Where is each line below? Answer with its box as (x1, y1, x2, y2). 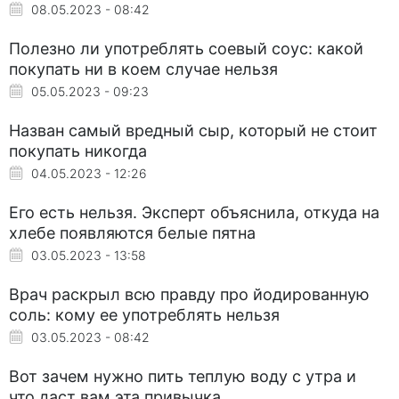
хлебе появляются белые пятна (9, 223, 256, 242)
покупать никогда (9, 141, 147, 160)
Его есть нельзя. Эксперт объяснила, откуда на (9, 202, 379, 222)
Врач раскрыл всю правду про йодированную (9, 284, 370, 304)
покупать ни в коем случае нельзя (9, 59, 278, 78)
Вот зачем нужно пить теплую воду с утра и (9, 366, 356, 386)
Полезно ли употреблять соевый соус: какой (9, 38, 363, 58)
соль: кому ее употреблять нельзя (9, 305, 280, 324)
